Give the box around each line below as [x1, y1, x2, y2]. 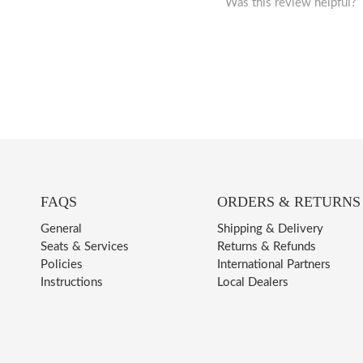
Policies [41, 258, 83, 271]
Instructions [41, 275, 103, 288]
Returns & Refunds [216, 240, 316, 253]
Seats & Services [41, 240, 129, 253]
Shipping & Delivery [216, 222, 323, 235]
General [41, 222, 82, 235]
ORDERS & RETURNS [216, 193, 361, 210]
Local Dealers [216, 275, 288, 288]
